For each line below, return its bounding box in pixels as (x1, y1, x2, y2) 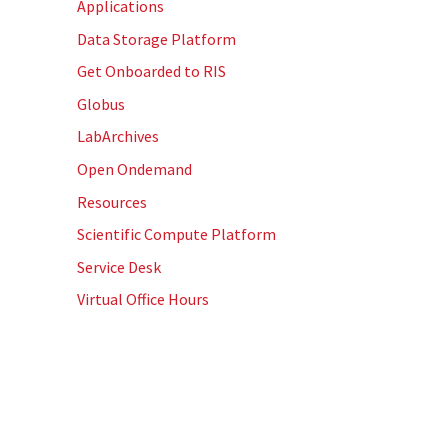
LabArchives (77, 126, 160, 147)
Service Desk (77, 256, 162, 277)
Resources (77, 191, 148, 212)
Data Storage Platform (77, 28, 237, 49)
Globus (77, 93, 126, 114)
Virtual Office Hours (77, 289, 210, 310)
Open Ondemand (77, 159, 193, 179)
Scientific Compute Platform (77, 224, 277, 245)
